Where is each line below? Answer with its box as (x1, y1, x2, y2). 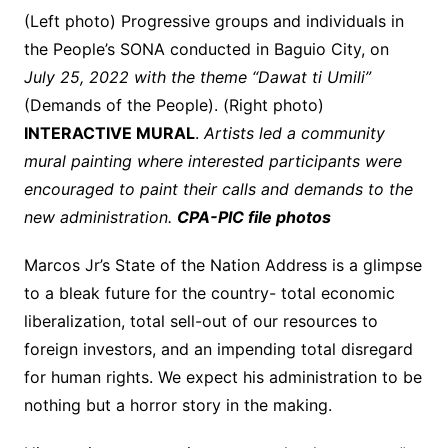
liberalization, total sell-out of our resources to (23, 310, 378, 331)
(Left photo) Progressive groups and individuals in (23, 10, 404, 31)
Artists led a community (203, 122, 385, 143)
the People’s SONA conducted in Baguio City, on (23, 38, 389, 59)
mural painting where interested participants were (23, 150, 402, 171)
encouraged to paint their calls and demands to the (23, 178, 413, 199)
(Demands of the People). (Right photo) (23, 94, 324, 115)
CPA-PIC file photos (176, 206, 331, 227)
